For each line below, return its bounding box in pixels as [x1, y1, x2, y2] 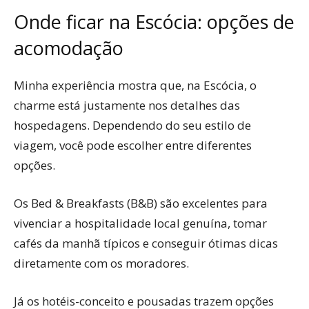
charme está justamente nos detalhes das [14, 97, 240, 113]
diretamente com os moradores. [14, 255, 189, 271]
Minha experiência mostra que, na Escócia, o [14, 77, 257, 93]
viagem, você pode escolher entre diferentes [14, 137, 252, 153]
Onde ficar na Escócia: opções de [14, 8, 295, 34]
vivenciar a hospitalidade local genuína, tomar [14, 215, 267, 231]
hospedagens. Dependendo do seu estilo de [14, 117, 251, 133]
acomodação [14, 34, 123, 61]
